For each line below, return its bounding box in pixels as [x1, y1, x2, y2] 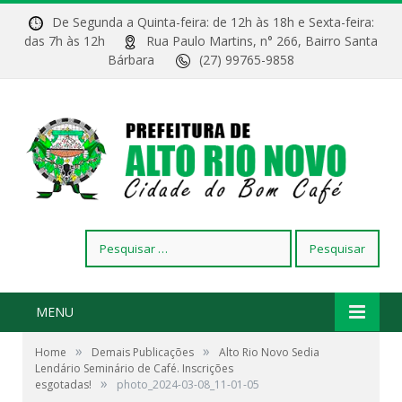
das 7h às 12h [24, 32, 123, 49]
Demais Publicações [92, 345, 194, 361]
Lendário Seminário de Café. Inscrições [35, 361, 233, 377]
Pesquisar [84, 230, 141, 248]
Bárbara [108, 51, 176, 68]
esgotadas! [35, 377, 92, 393]
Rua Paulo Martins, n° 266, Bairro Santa [146, 32, 378, 49]
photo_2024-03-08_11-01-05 [117, 377, 259, 393]
